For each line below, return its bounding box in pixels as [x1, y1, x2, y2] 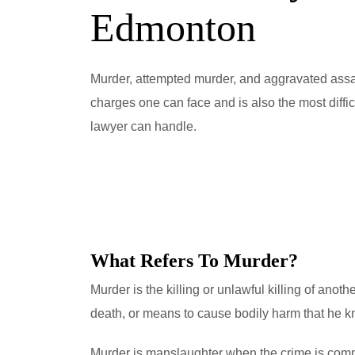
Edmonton [90, 6, 256, 50]
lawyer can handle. [90, 120, 197, 133]
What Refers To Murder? [90, 250, 298, 272]
